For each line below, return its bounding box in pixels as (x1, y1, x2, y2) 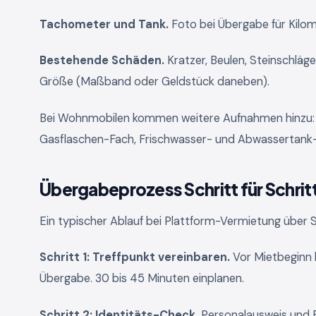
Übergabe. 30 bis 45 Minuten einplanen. (39, 271, 244, 286)
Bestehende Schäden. (39, 53, 164, 68)
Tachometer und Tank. (39, 16, 169, 32)
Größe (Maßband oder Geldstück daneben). (39, 74, 269, 90)
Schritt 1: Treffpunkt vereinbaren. (39, 250, 230, 265)
